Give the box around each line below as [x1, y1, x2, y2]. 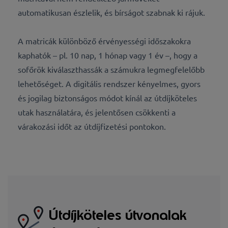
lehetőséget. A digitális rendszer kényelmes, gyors [18, 78, 201, 89]
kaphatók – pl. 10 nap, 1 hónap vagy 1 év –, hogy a [18, 50, 197, 61]
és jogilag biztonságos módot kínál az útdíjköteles [18, 93, 197, 103]
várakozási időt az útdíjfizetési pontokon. [18, 121, 166, 132]
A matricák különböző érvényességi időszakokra [18, 36, 191, 46]
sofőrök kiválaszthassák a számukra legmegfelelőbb [18, 64, 205, 75]
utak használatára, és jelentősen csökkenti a [18, 107, 176, 118]
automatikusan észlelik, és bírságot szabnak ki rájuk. [18, 7, 205, 18]
